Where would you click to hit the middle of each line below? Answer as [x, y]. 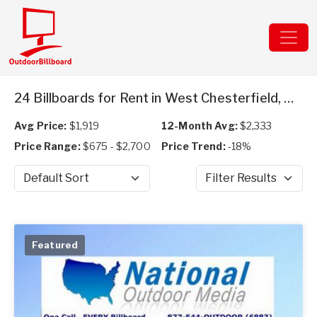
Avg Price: [41, 126]
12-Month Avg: [200, 126]
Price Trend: [194, 146]
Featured [55, 245]
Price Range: [47, 146]
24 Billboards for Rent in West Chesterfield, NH [289, 98]
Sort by [30, 185]
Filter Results [227, 185]
